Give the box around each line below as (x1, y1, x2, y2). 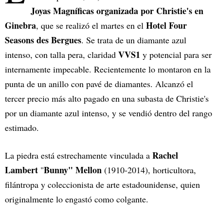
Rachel (150, 149, 178, 162)
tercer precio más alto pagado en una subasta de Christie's (5, 92, 209, 105)
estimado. (5, 122, 39, 134)
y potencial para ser (143, 49, 212, 61)
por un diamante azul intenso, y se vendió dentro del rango (5, 107, 212, 119)
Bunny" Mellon (44, 163, 102, 177)
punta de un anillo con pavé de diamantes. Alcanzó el (5, 78, 193, 90)
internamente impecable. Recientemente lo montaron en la (5, 63, 211, 75)
